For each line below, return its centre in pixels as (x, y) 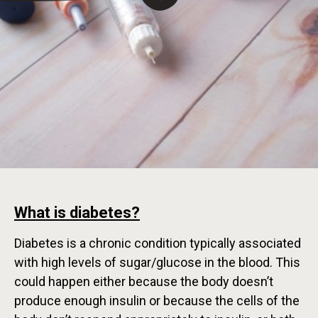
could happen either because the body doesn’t (144, 282)
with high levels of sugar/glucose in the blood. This (157, 263)
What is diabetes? (77, 213)
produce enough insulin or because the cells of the (157, 301)
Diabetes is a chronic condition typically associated (158, 243)
